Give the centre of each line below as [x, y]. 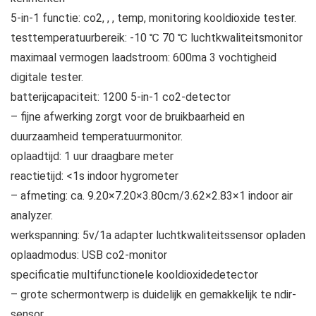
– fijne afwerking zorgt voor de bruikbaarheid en [128, 117]
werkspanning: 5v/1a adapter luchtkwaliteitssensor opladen [158, 236]
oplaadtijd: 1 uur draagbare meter [92, 157]
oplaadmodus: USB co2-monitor [89, 255]
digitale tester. [47, 78]
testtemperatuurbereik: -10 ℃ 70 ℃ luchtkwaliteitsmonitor [157, 38]
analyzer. [32, 216]
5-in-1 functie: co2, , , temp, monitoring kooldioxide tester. [153, 18]
